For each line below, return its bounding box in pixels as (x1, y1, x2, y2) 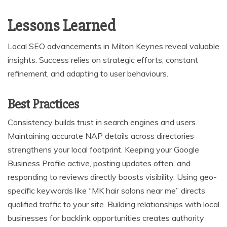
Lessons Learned (8, 15, 116, 35)
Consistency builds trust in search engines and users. (8, 117, 197, 127)
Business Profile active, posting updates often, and (8, 158, 191, 168)
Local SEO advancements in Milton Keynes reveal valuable (8, 41, 219, 51)
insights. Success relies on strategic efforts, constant (8, 54, 198, 65)
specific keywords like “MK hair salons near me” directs (8, 185, 205, 196)
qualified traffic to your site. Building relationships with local (8, 199, 219, 209)
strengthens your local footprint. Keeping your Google (8, 144, 199, 155)
